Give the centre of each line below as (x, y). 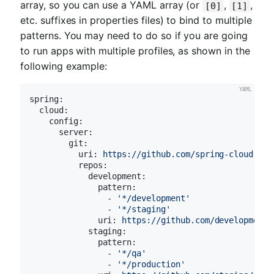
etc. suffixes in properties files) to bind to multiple (136, 20)
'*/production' (151, 264)
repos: (93, 165)
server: (76, 132)
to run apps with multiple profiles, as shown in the (135, 51)
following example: (64, 66)
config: (66, 121)
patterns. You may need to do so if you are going (134, 36)
